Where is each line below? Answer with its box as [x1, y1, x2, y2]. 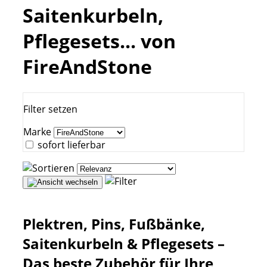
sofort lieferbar [38, 138, 105, 151]
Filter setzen [23, 102, 77, 116]
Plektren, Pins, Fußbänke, [23, 213, 205, 234]
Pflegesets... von [23, 28, 176, 54]
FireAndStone [23, 54, 152, 80]
